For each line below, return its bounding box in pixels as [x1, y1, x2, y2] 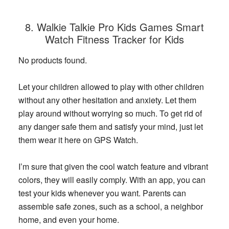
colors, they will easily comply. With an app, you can [18, 174, 205, 186]
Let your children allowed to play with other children [18, 81, 204, 93]
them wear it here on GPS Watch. [18, 134, 138, 146]
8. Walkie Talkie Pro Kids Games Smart [25, 19, 204, 35]
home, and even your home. [18, 214, 119, 226]
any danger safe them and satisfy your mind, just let [18, 121, 203, 133]
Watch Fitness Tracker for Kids [44, 32, 184, 47]
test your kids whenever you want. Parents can [18, 187, 186, 199]
